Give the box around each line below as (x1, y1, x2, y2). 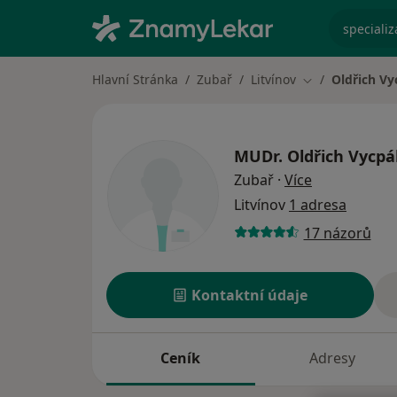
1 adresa (289, 195, 346, 215)
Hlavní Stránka (92, 71, 178, 88)
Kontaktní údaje (191, 285, 308, 306)
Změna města (301, 71, 382, 89)
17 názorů (303, 222, 371, 243)
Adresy (308, 348, 355, 369)
